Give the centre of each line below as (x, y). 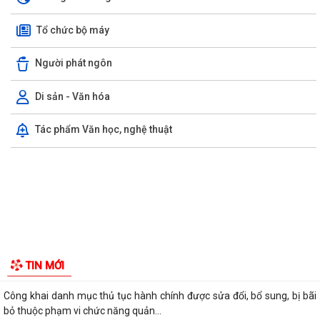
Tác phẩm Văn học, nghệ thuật (104, 289)
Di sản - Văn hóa (72, 255)
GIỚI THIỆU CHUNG (72, 132)
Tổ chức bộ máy (73, 189)
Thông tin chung (74, 155)
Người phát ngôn (74, 222)
